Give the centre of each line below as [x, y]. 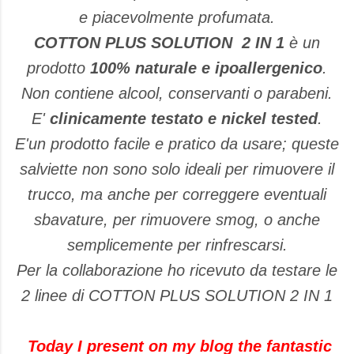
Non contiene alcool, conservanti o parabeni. [177, 93]
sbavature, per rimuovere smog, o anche [177, 220]
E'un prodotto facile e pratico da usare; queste [177, 144]
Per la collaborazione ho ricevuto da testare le [177, 270]
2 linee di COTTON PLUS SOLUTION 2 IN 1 [177, 296]
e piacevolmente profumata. [177, 17]
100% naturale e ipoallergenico [206, 68]
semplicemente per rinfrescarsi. [177, 245]
